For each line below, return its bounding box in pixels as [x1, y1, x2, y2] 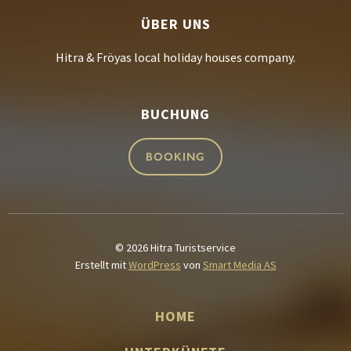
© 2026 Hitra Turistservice [115, 240, 236, 255]
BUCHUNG [141, 104, 210, 123]
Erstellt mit [74, 257, 128, 272]
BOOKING [146, 150, 205, 163]
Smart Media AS [202, 257, 277, 272]
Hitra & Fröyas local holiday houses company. [56, 49, 295, 65]
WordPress [128, 257, 181, 272]
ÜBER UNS [140, 14, 211, 33]
